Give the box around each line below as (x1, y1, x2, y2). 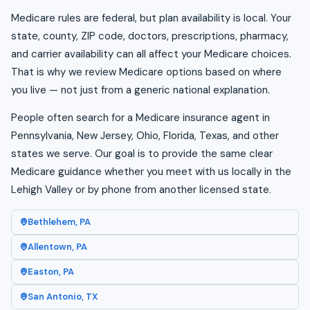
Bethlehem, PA (28, 215, 91, 228)
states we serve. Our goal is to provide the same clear (11, 146, 273, 161)
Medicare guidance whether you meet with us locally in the (11, 164, 291, 179)
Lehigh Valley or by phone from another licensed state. (11, 182, 271, 197)
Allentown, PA (28, 240, 87, 253)
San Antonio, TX (28, 290, 98, 302)
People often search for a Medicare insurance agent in (11, 110, 270, 125)
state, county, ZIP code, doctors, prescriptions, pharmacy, (11, 28, 289, 43)
